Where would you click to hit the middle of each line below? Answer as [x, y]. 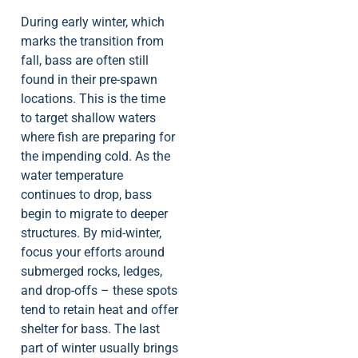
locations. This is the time [93, 98]
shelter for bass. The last [90, 328]
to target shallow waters [88, 117]
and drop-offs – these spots [99, 290]
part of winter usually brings [99, 348]
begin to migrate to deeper [94, 213]
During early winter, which [93, 22]
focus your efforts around [93, 252]
